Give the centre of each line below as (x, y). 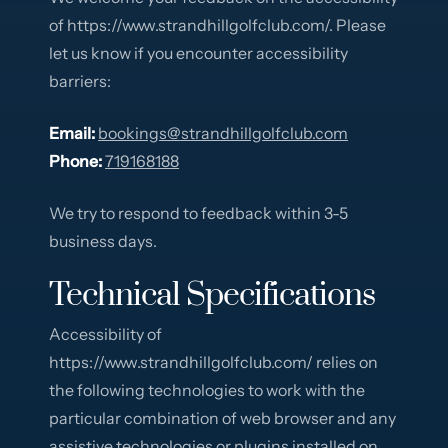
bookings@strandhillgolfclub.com (223, 132)
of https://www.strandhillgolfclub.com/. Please (218, 24)
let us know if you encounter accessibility (199, 52)
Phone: (76, 160)
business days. (103, 240)
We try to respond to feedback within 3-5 (199, 212)
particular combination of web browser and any (223, 417)
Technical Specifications (212, 295)
